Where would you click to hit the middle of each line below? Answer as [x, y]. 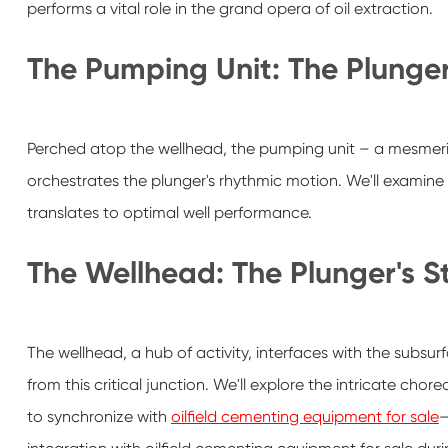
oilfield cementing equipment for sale [304, 417]
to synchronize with [98, 417]
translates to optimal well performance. [169, 213]
